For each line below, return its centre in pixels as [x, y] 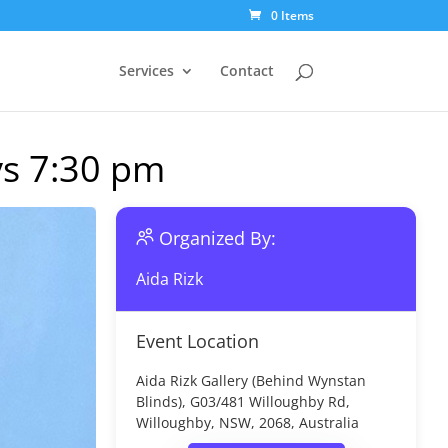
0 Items [292, 15]
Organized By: [217, 238]
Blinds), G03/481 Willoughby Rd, [243, 401]
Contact [246, 70]
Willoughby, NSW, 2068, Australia [247, 422]
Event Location [197, 341]
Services [146, 70]
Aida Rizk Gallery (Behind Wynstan [251, 380]
